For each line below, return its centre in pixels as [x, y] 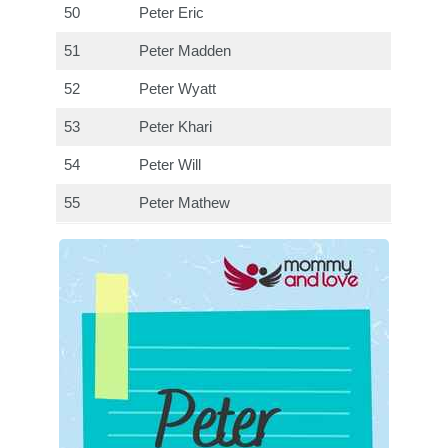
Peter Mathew [185, 202]
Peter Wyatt [178, 88]
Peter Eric [172, 12]
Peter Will [170, 164]
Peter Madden [185, 50]
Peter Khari [176, 126]
